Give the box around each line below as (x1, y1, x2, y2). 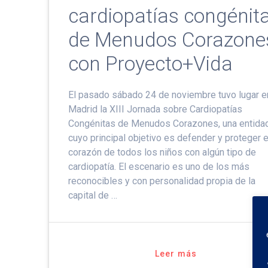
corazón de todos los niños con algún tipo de (68, 147, 257, 159)
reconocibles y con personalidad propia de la (68, 175, 256, 187)
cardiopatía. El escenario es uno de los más (68, 161, 250, 173)
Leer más (154, 249, 197, 259)
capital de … (68, 190, 118, 202)
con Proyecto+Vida (68, 52, 233, 76)
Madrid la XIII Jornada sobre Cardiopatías (68, 103, 243, 115)
